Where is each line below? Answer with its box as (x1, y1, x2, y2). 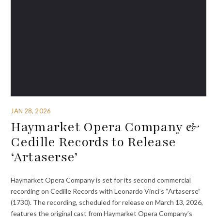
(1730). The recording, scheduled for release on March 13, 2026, (11, 198, 203, 206)
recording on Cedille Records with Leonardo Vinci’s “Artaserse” (11, 186, 201, 195)
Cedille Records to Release (11, 133, 176, 151)
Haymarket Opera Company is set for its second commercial (11, 175, 191, 184)
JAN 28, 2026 (11, 107, 51, 115)
